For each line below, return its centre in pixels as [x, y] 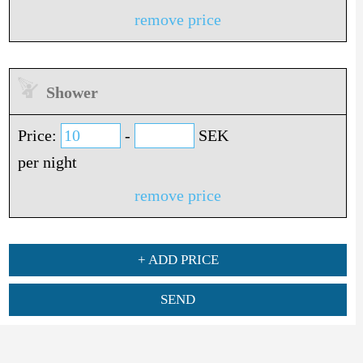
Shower [68, 92]
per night [47, 162]
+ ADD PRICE [178, 259]
